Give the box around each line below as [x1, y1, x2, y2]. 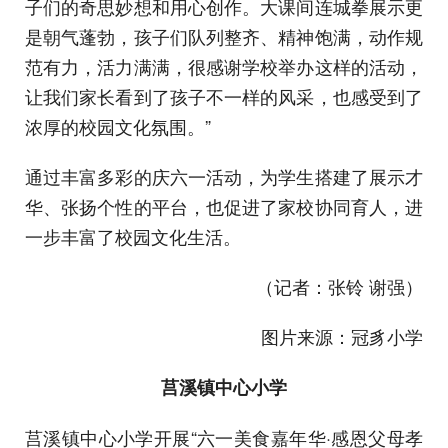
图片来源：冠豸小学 [261, 323, 423, 350]
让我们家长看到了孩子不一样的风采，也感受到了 [25, 83, 423, 110]
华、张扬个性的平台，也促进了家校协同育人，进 [25, 193, 423, 220]
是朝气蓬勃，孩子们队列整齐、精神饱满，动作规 [25, 23, 423, 50]
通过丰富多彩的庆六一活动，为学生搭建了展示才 [25, 163, 423, 190]
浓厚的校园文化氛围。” [25, 113, 211, 140]
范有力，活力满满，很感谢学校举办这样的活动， [25, 53, 423, 80]
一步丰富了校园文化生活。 [25, 223, 241, 250]
